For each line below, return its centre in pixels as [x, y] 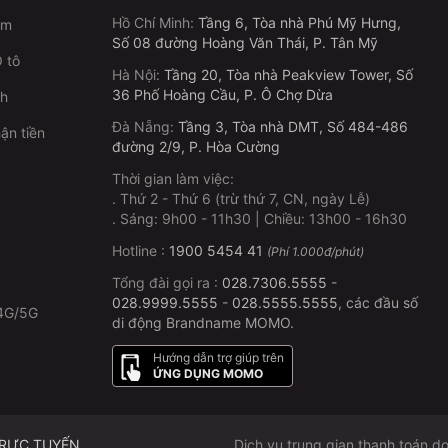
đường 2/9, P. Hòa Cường [196, 147]
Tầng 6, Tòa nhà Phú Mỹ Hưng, [299, 23]
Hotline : [140, 251]
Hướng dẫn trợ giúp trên [218, 358]
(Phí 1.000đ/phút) [315, 252]
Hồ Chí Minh [151, 23]
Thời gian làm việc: [173, 179]
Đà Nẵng [141, 127]
